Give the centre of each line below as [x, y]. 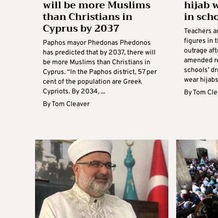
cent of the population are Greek [92, 82]
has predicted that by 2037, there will [99, 53]
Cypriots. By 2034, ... [74, 92]
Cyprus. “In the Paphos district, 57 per [100, 72]
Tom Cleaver [71, 104]
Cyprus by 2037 [81, 28]
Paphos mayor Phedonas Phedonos [97, 43]
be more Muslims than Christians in [97, 63]
